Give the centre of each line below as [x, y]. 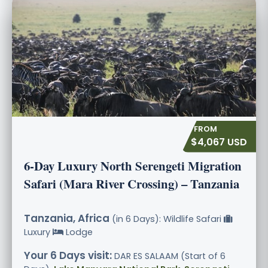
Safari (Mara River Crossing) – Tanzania [132, 183]
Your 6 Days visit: [68, 255]
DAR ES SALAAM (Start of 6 [169, 256]
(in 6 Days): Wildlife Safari [167, 219]
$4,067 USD [219, 142]
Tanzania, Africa [67, 218]
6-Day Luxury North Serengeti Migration [133, 165]
